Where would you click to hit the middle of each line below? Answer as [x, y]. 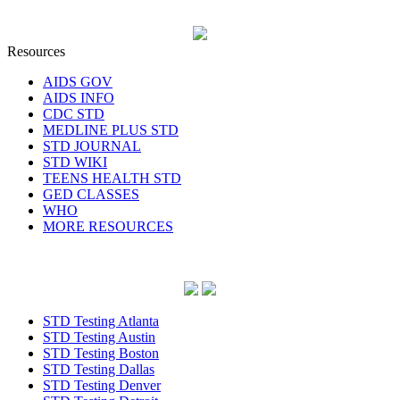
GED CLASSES [91, 195]
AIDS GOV [78, 82]
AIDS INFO [79, 98]
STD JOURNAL [92, 146]
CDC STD [74, 114]
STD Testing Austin [99, 337]
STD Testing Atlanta [101, 321]
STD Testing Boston [101, 354]
